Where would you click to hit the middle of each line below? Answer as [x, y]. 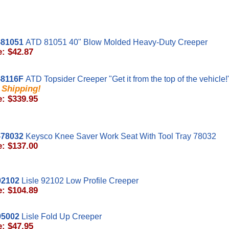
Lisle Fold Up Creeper [62, 216]
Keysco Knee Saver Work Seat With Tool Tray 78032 [121, 136]
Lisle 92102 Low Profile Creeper [80, 181]
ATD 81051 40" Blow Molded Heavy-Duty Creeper [117, 42]
